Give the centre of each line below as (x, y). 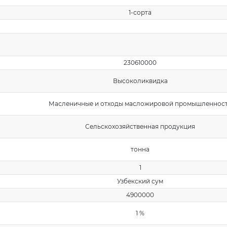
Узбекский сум (140, 181)
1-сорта (140, 12)
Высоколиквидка (140, 81)
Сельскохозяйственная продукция (140, 126)
